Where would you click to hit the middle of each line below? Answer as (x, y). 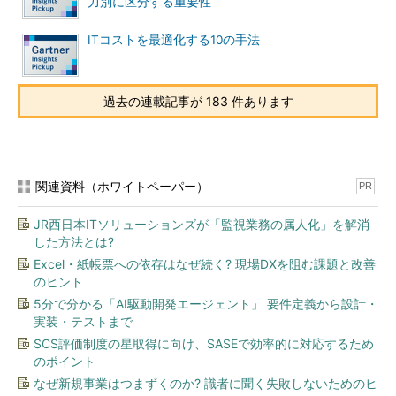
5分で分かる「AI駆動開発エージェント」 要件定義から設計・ (206, 304)
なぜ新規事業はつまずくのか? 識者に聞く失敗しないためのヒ (206, 383)
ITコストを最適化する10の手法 (174, 40)
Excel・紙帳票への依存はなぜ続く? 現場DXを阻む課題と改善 (205, 264)
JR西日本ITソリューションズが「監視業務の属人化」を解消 (202, 224)
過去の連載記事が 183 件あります (198, 101)
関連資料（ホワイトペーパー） (122, 186)
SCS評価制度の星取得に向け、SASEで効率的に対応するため (204, 343)
